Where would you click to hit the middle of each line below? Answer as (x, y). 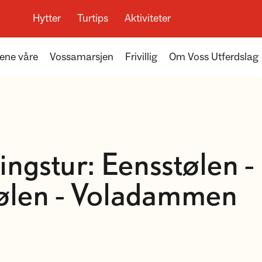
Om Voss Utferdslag (214, 57)
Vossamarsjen (82, 57)
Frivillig (141, 57)
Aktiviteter (148, 18)
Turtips (93, 18)
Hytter (47, 18)
